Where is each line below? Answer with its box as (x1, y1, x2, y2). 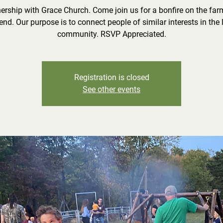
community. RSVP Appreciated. (57, 29, 166, 39)
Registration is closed (74, 73, 149, 82)
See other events (83, 85, 140, 94)
